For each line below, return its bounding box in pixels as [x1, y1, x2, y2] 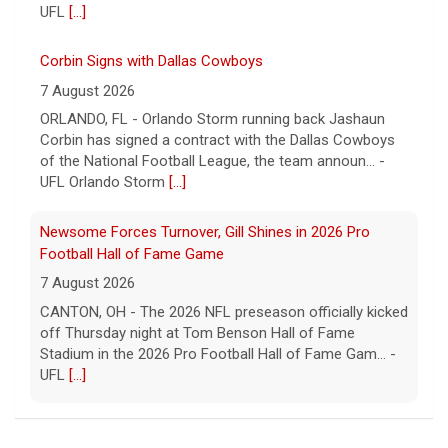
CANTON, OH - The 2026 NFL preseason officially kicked [40, 302, 408, 321]
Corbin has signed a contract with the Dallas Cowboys [40, 131, 395, 150]
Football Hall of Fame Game [40, 244, 224, 263]
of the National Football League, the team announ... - [40, 152, 385, 171]
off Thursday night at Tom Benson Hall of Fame [40, 323, 355, 342]
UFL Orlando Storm [40, 173, 169, 192]
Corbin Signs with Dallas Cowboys [40, 52, 263, 71]
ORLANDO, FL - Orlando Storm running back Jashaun [40, 110, 385, 129]
